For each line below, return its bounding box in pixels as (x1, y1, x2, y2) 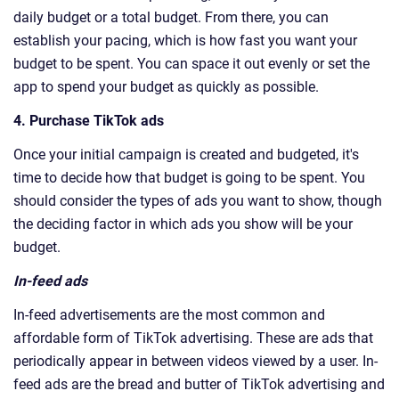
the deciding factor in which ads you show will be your (13, 216, 353, 233)
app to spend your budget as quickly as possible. (13, 78, 319, 96)
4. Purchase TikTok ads (13, 112, 164, 130)
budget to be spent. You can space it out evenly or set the (13, 55, 370, 73)
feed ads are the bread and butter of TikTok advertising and (13, 376, 385, 394)
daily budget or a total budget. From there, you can (13, 9, 329, 27)
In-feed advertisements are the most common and (13, 306, 325, 324)
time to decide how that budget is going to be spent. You (13, 169, 365, 187)
